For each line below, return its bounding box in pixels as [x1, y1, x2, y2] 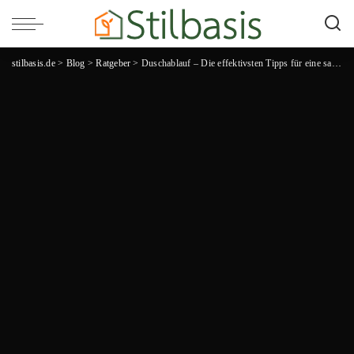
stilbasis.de [12, 58, 55, 69]
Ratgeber [96, 58, 131, 69]
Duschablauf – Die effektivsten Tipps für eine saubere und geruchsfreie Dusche [141, 58, 332, 69]
